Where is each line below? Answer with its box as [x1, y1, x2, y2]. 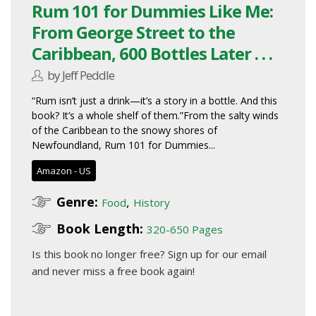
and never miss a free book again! [32, 263, 195, 278]
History [133, 195, 170, 209]
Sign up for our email [168, 246, 267, 261]
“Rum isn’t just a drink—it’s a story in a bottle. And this [32, 93, 277, 107]
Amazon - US [37, 164, 91, 177]
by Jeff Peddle [47, 66, 115, 83]
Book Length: [56, 219, 143, 237]
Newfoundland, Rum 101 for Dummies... [32, 138, 215, 152]
